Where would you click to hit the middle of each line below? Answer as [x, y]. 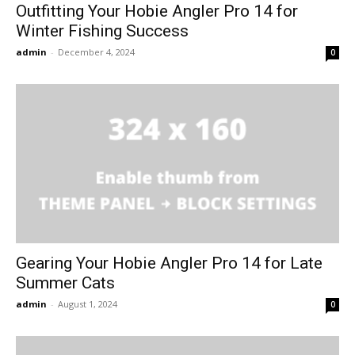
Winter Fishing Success [102, 31]
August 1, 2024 [88, 304]
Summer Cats [65, 283]
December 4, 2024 [96, 52]
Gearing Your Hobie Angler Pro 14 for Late [169, 263]
